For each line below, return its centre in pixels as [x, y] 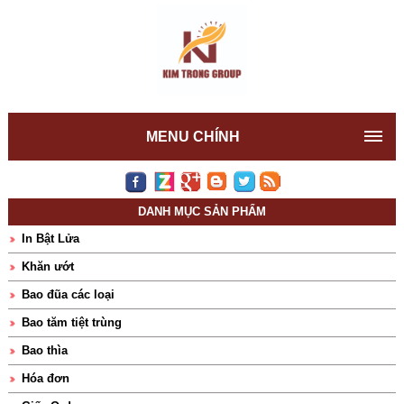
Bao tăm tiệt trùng [71, 322]
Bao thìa [44, 350]
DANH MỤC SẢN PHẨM [202, 211]
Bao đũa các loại [68, 294]
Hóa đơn [45, 378]
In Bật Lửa [50, 239]
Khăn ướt [47, 266]
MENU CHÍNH [193, 137]
